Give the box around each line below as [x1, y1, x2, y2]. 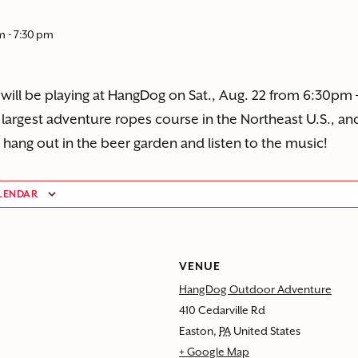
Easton [179, 323, 213, 338]
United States [233, 323, 300, 338]
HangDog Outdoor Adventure [179, 281, 332, 296]
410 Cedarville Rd [179, 302, 265, 317]
